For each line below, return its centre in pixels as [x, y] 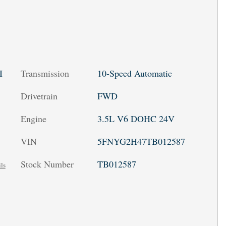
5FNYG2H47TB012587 [141, 141]
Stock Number [47, 164]
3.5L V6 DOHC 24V [136, 118]
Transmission [45, 73]
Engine [34, 118]
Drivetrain [39, 96]
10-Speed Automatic [134, 73]
